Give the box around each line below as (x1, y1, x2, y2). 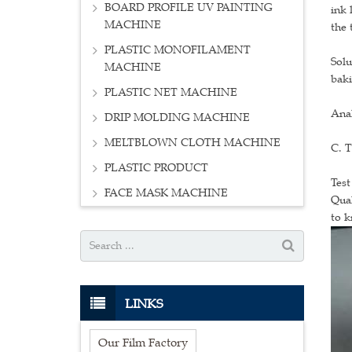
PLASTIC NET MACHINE (104, 86, 237, 100)
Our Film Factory (98, 334, 188, 350)
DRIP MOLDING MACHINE (104, 111, 250, 125)
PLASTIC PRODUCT (104, 161, 208, 175)
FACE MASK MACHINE (104, 186, 228, 200)
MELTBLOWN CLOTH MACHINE (104, 136, 280, 150)
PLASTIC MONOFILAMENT (104, 43, 251, 57)
